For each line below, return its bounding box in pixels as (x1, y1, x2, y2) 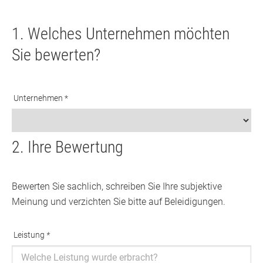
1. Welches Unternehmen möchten (12, 24, 230, 43)
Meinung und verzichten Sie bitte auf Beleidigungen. (12, 196, 225, 207)
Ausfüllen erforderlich (12, 247, 99, 258)
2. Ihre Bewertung (12, 137, 123, 157)
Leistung (14, 230, 46, 240)
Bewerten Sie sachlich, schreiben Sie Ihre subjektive (12, 181, 222, 192)
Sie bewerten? (12, 45, 100, 65)
